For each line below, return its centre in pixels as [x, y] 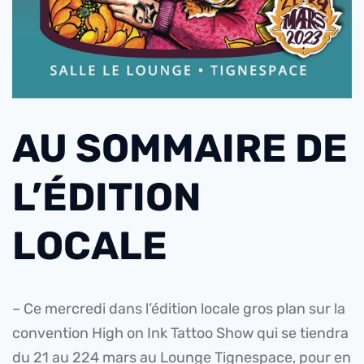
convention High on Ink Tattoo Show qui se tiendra [180, 334]
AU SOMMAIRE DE [180, 149]
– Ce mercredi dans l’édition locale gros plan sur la [179, 309]
